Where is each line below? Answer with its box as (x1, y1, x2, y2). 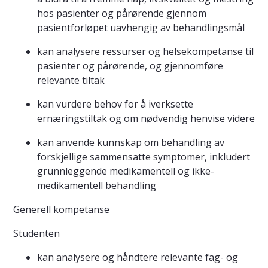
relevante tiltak (37, 74, 105, 87)
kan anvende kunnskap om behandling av (37, 136, 224, 150)
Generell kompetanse (13, 203, 109, 217)
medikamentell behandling (37, 179, 156, 193)
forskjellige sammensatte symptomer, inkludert (37, 150, 250, 164)
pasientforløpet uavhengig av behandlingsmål (37, 21, 245, 35)
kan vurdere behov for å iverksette (37, 98, 193, 111)
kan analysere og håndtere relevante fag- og (37, 251, 238, 264)
